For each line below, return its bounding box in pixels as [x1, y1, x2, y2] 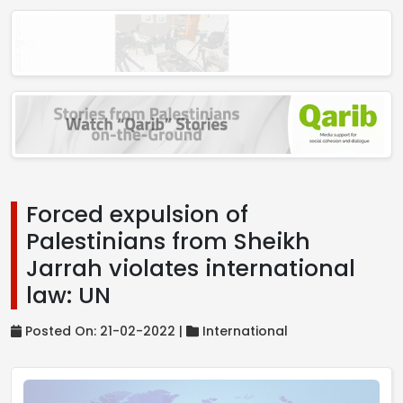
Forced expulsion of [26, 199, 248, 231]
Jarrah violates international [26, 253, 355, 285]
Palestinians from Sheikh [26, 226, 310, 258]
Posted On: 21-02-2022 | [22, 322, 187, 341]
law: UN [26, 280, 111, 312]
